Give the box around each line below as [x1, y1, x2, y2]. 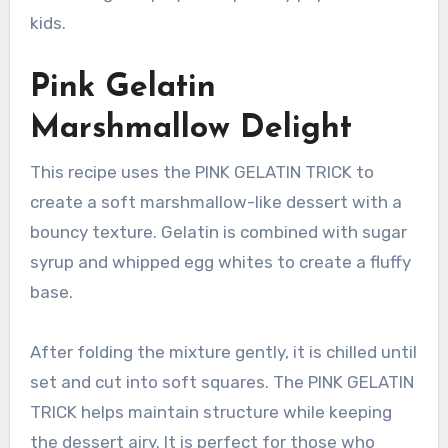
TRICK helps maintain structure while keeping [29, 401, 392, 422]
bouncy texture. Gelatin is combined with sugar [29, 221, 407, 242]
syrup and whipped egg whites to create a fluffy [29, 251, 411, 272]
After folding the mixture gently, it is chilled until [29, 341, 417, 362]
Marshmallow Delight [29, 113, 352, 146]
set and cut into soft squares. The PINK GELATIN [29, 371, 414, 392]
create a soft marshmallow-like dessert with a [29, 191, 402, 212]
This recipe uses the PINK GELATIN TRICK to [29, 161, 374, 182]
